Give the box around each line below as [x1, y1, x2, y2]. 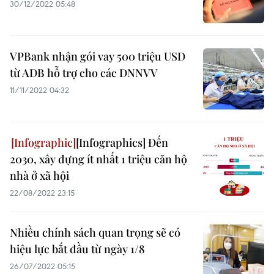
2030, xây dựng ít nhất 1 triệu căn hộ [10, 152, 187, 166]
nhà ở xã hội [10, 168, 69, 183]
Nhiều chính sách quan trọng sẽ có [10, 225, 180, 240]
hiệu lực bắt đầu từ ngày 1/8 [10, 242, 145, 256]
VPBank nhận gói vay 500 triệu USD [10, 49, 185, 64]
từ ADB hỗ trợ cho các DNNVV [10, 65, 158, 80]
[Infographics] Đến [76, 135, 168, 150]
